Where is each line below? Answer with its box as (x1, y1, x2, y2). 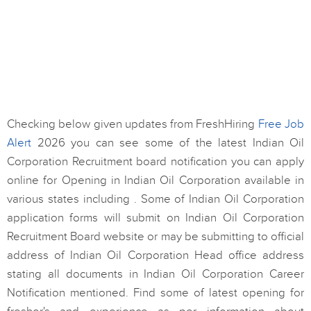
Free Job (258, 117, 305, 131)
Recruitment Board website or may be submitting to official (7, 230, 304, 244)
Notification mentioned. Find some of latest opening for (7, 286, 304, 300)
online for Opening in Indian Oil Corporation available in (7, 174, 304, 187)
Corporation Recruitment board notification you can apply (7, 155, 304, 169)
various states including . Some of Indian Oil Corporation (7, 192, 304, 206)
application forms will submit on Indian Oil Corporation (7, 211, 304, 225)
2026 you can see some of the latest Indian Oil (31, 136, 304, 150)
